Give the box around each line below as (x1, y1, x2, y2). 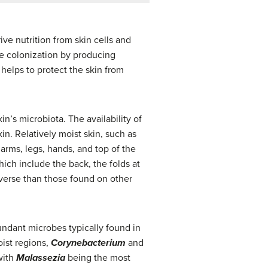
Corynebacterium (51, 237, 126, 249)
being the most (65, 252, 130, 264)
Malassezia (16, 252, 65, 264)
